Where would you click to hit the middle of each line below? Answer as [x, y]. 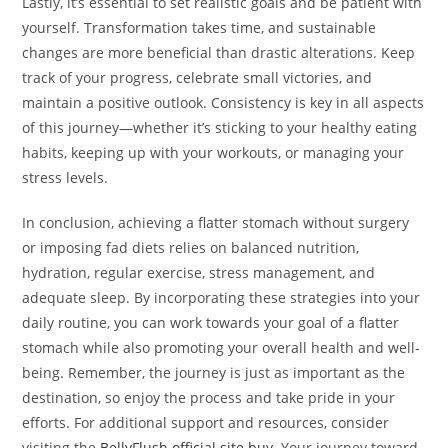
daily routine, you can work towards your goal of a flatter [211, 323]
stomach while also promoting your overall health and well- [221, 348]
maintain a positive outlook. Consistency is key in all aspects [223, 103]
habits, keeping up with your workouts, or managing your [213, 153]
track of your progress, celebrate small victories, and [197, 78]
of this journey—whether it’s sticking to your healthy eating [220, 128]
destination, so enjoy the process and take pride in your [209, 398]
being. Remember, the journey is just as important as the [214, 373]
